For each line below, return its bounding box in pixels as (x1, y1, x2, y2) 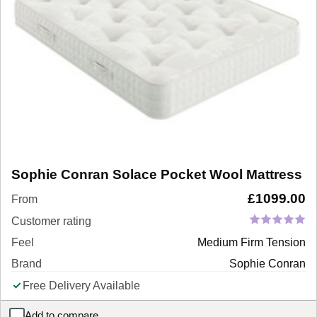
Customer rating (11, 214, 91, 227)
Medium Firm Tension (197, 236, 306, 248)
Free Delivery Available (23, 279, 140, 292)
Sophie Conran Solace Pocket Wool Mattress (11, 166, 302, 182)
